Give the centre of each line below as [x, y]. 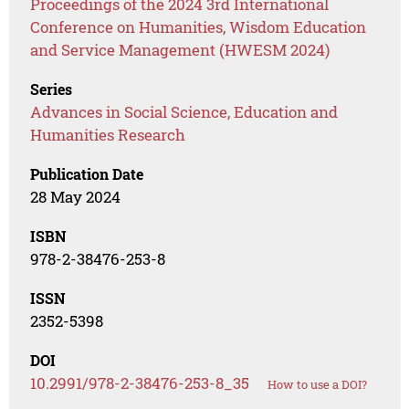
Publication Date [87, 173]
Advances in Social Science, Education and [184, 111]
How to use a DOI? [318, 384]
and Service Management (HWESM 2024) [180, 49]
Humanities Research [108, 134]
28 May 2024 [76, 196]
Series [52, 89]
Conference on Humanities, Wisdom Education [199, 26]
